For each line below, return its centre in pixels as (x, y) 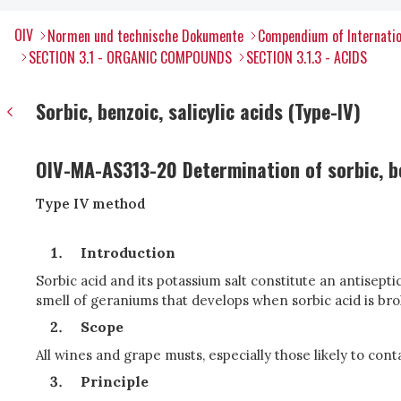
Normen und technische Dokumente (145, 36)
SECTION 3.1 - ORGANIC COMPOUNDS (130, 57)
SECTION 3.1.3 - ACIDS (307, 57)
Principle (115, 381)
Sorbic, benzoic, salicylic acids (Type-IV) (198, 111)
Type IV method (91, 204)
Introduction (128, 252)
